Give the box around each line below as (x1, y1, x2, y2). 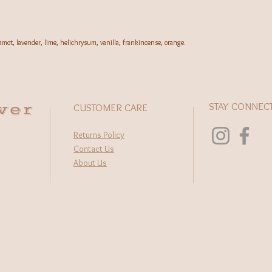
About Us (73, 157, 107, 168)
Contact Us (73, 143, 114, 154)
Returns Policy (73, 129, 124, 140)
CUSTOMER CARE (73, 101, 148, 114)
